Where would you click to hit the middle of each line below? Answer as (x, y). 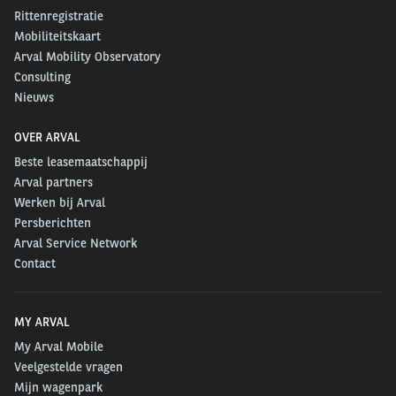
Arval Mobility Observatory (88, 57)
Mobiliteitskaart (57, 36)
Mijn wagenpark (58, 387)
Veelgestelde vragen (69, 367)
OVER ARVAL (47, 137)
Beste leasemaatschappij (81, 162)
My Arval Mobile (59, 346)
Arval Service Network (76, 243)
